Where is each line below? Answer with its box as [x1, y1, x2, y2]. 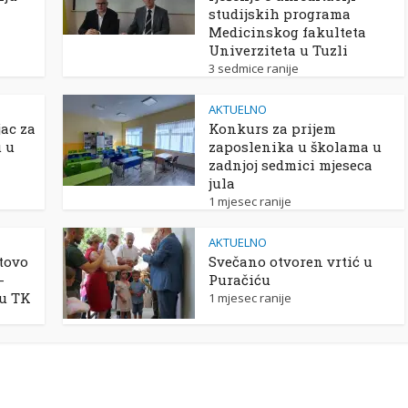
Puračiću [209, 270, 270, 289]
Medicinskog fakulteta [209, 23, 366, 41]
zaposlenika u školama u [209, 138, 382, 156]
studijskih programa [209, 5, 351, 23]
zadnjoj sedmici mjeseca [209, 156, 372, 174]
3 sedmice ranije [209, 60, 299, 76]
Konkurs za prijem [209, 119, 336, 138]
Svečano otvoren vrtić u [209, 252, 372, 270]
